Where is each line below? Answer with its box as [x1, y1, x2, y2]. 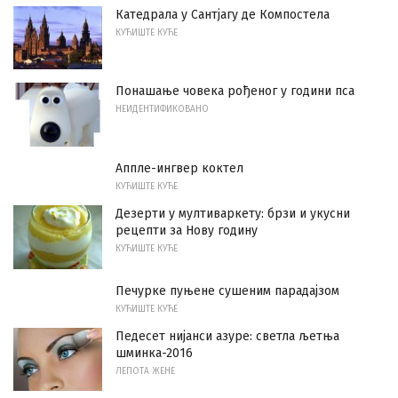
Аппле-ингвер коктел [115, 161, 243, 176]
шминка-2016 [115, 345, 193, 361]
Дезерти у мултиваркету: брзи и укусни [115, 206, 350, 221]
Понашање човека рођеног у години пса [115, 84, 354, 99]
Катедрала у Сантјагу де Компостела [115, 6, 330, 22]
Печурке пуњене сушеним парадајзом [115, 283, 339, 298]
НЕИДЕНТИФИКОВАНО [115, 104, 209, 115]
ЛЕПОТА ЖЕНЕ [115, 365, 175, 377]
